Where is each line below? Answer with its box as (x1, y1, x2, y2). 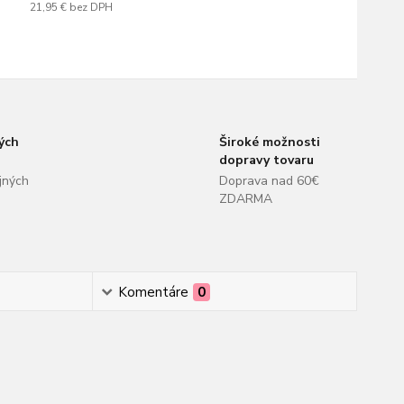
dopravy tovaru (218, 151, 314, 169)
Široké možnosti (218, 133, 320, 151)
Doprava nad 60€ (218, 172, 319, 189)
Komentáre (117, 283, 188, 301)
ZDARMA (218, 190, 272, 207)
